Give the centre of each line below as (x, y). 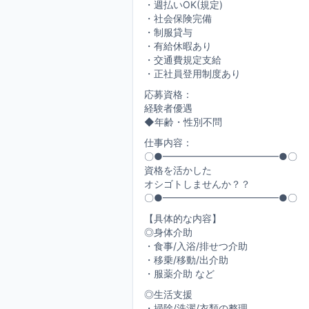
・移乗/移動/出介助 (186, 260)
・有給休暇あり (178, 46)
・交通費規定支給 (183, 60)
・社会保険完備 (178, 18)
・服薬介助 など (179, 273)
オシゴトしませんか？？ (197, 184)
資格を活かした (178, 170)
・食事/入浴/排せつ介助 (196, 246)
